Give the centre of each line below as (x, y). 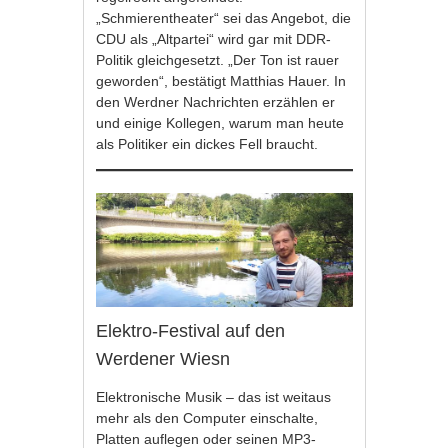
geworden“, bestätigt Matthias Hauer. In (221, 80)
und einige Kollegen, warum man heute (220, 122)
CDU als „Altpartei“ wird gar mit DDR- (214, 38)
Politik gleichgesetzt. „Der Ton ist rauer (218, 59)
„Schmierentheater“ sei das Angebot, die (224, 17)
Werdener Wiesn (163, 359)
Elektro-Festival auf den (191, 331)
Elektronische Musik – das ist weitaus (214, 397)
